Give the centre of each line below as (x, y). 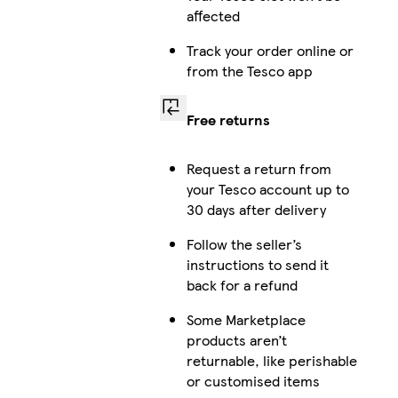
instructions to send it (257, 265)
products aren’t (236, 340)
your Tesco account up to (267, 189)
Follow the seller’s (244, 244)
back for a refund (242, 285)
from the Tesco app (249, 71)
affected (213, 16)
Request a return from (259, 169)
